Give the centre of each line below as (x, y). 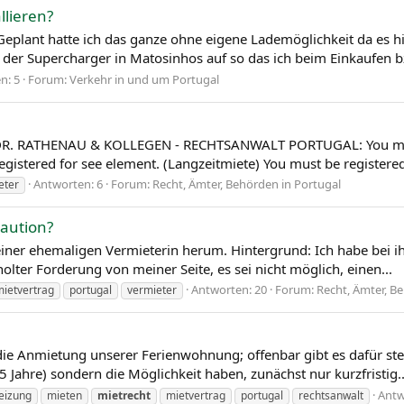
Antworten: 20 (229, 290)
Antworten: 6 (68, 184)
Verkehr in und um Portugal (144, 79)
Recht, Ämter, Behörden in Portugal (247, 184)
